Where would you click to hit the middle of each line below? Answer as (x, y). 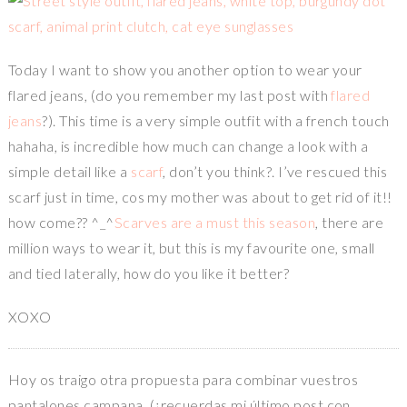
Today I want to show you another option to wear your (185, 70)
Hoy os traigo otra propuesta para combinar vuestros (183, 380)
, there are (350, 223)
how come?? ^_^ (61, 223)
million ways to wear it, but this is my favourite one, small (191, 248)
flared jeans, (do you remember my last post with (169, 95)
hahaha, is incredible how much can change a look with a (188, 146)
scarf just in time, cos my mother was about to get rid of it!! (200, 197)
